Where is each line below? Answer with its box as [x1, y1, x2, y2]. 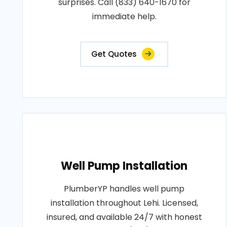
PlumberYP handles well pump [64, 183, 185, 195]
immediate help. [92, 11, 157, 22]
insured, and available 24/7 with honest [46, 211, 202, 223]
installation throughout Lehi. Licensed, [50, 197, 198, 209]
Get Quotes [91, 49, 137, 59]
